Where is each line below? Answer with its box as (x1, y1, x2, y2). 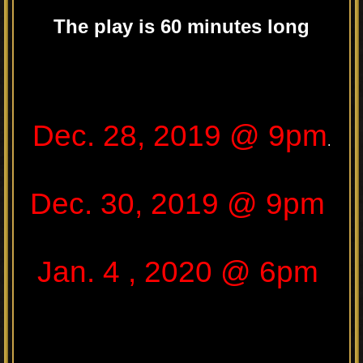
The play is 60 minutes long (53, 15, 310, 38)
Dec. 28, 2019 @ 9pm (32, 118, 327, 153)
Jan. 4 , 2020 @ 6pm (36, 254, 327, 289)
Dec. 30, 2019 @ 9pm (30, 186, 333, 221)
